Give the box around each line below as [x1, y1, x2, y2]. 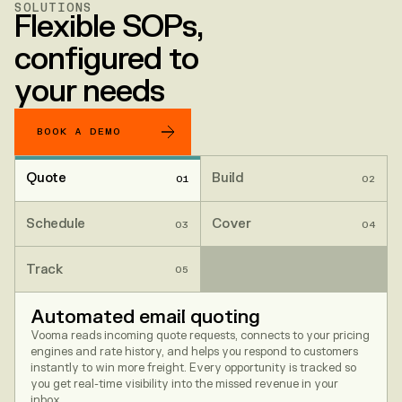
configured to [14, 40, 199, 80]
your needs [14, 73, 165, 112]
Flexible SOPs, [14, 8, 203, 48]
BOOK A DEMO [37, 126, 122, 138]
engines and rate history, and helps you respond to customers [30, 344, 358, 359]
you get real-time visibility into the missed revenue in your [30, 376, 338, 391]
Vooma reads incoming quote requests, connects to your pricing [30, 328, 370, 343]
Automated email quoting [30, 304, 260, 329]
